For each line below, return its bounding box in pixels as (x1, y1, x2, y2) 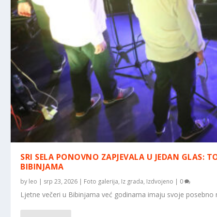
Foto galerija (84, 177, 119, 186)
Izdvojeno (146, 177, 174, 186)
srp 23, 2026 (44, 177, 78, 186)
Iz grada (121, 177, 144, 186)
